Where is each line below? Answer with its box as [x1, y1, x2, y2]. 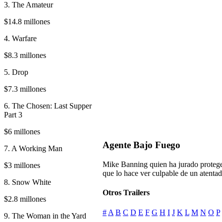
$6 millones [4, 127, 40, 136]
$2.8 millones [4, 194, 46, 203]
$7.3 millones [4, 84, 46, 93]
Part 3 [4, 110, 22, 119]
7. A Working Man [4, 144, 62, 153]
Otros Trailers [103, 188, 150, 197]
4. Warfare [4, 34, 37, 43]
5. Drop [4, 67, 28, 76]
